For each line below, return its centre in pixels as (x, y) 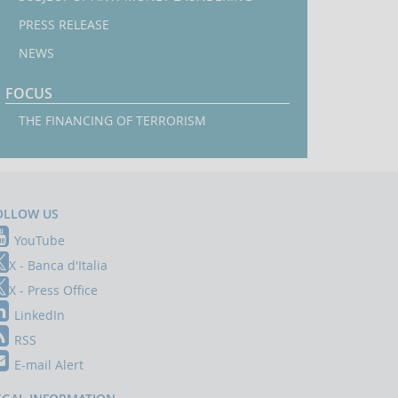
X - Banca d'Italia (58, 266)
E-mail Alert (49, 365)
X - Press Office (53, 291)
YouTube (40, 241)
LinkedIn (40, 315)
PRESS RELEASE (64, 25)
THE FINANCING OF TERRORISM (112, 121)
